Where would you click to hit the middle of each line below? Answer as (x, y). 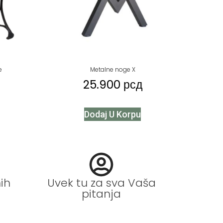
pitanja (101, 194)
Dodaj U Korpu (112, 114)
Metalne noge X (112, 69)
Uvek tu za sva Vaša (101, 183)
